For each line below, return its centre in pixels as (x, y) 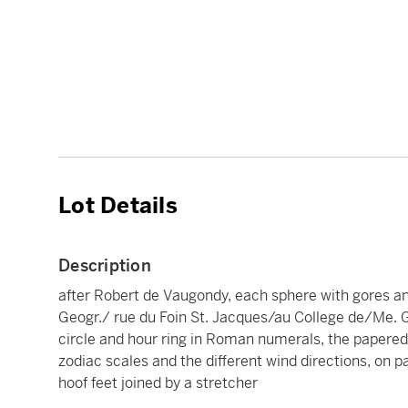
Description (105, 266)
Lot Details (118, 206)
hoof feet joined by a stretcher (158, 383)
